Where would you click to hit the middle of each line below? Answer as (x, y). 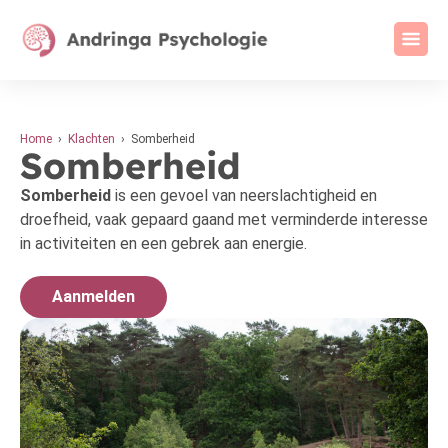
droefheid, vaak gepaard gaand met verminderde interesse (224, 219)
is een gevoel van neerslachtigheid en (244, 195)
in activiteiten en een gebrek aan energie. (163, 243)
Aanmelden (93, 296)
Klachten (91, 139)
